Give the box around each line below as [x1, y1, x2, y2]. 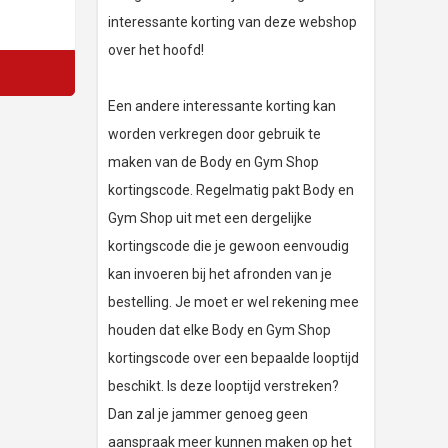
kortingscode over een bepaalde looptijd [108, 350, 359, 367]
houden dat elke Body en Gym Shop [108, 322, 331, 339]
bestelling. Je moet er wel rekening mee [108, 294, 359, 311]
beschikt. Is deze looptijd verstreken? [108, 378, 339, 395]
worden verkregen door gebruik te [108, 126, 321, 143]
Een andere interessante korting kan [108, 98, 336, 115]
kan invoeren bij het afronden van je [108, 266, 332, 283]
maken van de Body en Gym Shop [108, 154, 319, 171]
